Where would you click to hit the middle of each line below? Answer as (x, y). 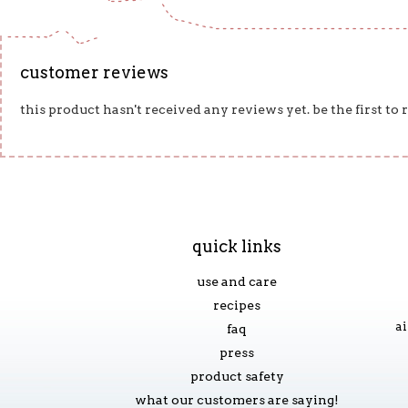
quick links (237, 246)
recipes (237, 305)
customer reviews (94, 72)
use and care (237, 281)
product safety (237, 376)
